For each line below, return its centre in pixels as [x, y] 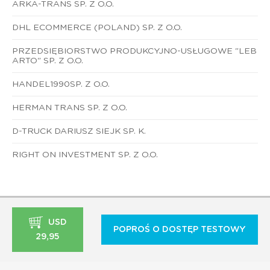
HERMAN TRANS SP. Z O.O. [70, 108]
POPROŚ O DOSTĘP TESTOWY [180, 229]
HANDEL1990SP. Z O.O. [61, 84]
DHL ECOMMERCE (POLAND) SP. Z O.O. [97, 27]
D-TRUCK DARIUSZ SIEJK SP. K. [79, 131]
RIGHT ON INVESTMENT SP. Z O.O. [85, 155]
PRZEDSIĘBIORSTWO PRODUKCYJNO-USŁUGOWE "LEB [134, 51]
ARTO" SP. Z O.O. [48, 61]
